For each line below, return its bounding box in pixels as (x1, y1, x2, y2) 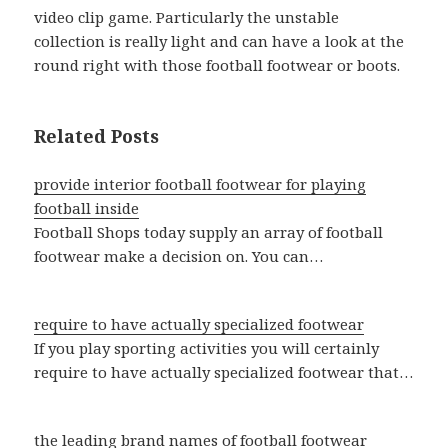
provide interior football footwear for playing (34, 174, 367, 195)
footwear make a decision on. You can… (34, 246, 324, 267)
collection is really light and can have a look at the (34, 31, 405, 52)
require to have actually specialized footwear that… (34, 362, 414, 383)
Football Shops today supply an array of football (34, 222, 384, 243)
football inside (34, 198, 140, 219)
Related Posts (34, 124, 160, 149)
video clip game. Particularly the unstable (34, 7, 340, 28)
